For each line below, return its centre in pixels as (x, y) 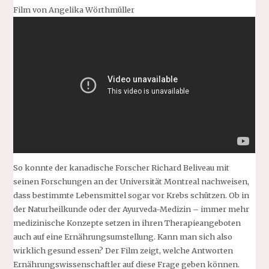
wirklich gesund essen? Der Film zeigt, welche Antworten (123, 250)
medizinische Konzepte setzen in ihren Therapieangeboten (127, 222)
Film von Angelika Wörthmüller (74, 9)
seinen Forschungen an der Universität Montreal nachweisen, (131, 181)
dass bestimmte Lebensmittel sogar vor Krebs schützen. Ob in (131, 195)
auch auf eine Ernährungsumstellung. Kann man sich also (123, 236)
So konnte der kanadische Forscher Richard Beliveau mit (122, 167)
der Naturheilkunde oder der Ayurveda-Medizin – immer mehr (131, 209)
